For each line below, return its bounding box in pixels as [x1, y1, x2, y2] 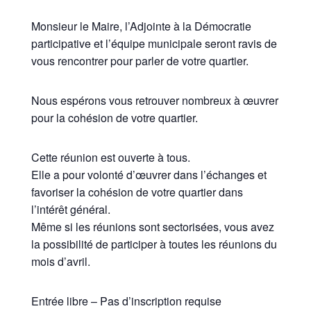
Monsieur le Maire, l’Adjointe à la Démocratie [31, 17, 251, 34]
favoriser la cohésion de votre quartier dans [31, 183, 243, 200]
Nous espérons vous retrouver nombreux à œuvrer [31, 92, 278, 108]
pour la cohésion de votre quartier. [31, 109, 198, 126]
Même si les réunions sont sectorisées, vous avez [31, 218, 274, 235]
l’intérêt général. [31, 201, 110, 217]
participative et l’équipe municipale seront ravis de [31, 35, 277, 51]
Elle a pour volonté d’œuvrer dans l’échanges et [31, 166, 267, 183]
